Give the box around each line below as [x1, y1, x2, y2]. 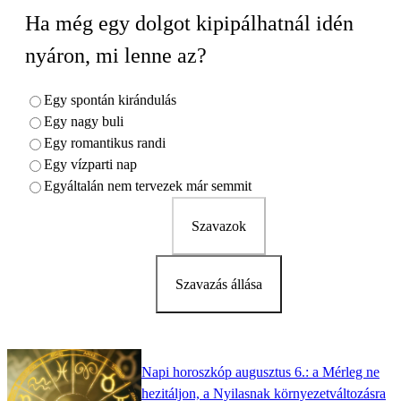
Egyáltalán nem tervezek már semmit [44, 178, 252, 194]
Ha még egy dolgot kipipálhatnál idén [25, 12, 354, 36]
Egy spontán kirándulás [44, 92, 176, 108]
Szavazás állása [175, 277, 262, 293]
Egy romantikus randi [44, 135, 166, 151]
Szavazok [191, 218, 246, 235]
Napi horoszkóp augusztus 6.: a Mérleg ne [141, 363, 380, 380]
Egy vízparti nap [44, 157, 137, 173]
